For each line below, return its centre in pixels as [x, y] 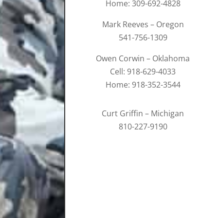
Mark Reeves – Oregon [143, 25]
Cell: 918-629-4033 [143, 72]
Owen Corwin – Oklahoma [143, 59]
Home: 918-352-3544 [143, 85]
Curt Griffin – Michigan [143, 114]
